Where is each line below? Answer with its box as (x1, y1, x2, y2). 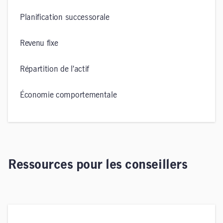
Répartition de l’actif (20, 65, 89, 73)
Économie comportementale (20, 91, 117, 99)
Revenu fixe (20, 39, 58, 47)
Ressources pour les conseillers (8, 159, 188, 171)
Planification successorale (20, 13, 110, 21)
